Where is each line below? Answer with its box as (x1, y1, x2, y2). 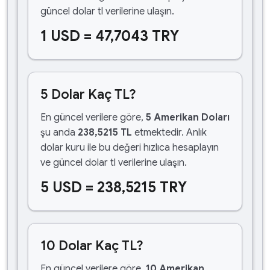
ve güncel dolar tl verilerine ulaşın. (40, 157, 187, 169)
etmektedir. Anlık (132, 127, 207, 139)
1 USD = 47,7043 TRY (40, 27, 179, 45)
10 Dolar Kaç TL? (40, 237, 143, 254)
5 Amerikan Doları (146, 111, 230, 124)
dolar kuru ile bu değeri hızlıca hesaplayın (40, 142, 219, 154)
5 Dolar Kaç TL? (40, 86, 136, 102)
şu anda (40, 127, 78, 139)
